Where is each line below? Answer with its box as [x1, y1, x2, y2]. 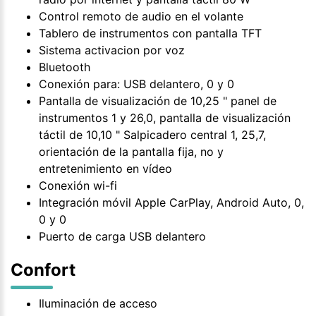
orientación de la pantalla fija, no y [39, 144, 224, 159]
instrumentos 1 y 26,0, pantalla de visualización [39, 110, 291, 125]
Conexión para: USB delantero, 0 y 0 [39, 76, 234, 91]
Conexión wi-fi [39, 178, 117, 193]
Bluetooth [39, 59, 90, 74]
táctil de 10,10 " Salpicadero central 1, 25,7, [39, 127, 266, 142]
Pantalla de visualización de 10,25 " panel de [39, 93, 276, 108]
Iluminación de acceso [39, 296, 157, 310]
